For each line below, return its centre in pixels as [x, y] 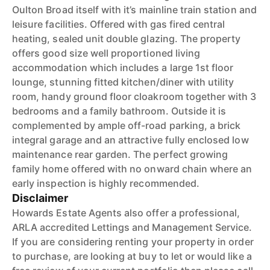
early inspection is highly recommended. [106, 183]
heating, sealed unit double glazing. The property [127, 39]
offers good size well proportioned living [106, 53]
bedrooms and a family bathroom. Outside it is [119, 111]
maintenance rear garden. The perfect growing [120, 154]
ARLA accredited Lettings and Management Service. [132, 227]
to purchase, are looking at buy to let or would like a [132, 256]
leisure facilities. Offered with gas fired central [119, 24]
